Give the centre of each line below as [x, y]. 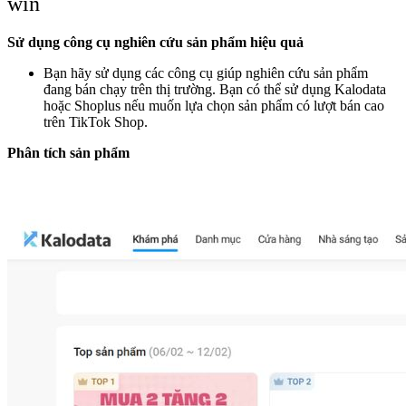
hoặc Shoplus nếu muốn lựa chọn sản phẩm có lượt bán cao [214, 105]
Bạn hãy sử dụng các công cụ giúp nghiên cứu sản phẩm [206, 72]
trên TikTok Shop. [96, 121]
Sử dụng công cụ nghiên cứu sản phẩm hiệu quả [155, 42]
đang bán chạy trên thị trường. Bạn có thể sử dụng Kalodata [215, 89]
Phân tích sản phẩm [68, 152]
